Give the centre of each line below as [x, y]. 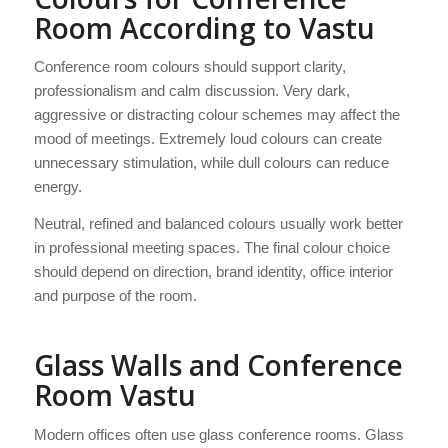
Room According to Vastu [204, 27]
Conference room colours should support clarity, [189, 67]
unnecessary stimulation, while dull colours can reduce [211, 163]
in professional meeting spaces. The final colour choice [211, 248]
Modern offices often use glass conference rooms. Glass [218, 434]
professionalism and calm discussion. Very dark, [191, 91]
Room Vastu [114, 395]
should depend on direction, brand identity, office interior [213, 272]
